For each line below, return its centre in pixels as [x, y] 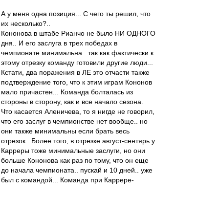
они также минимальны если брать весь [65, 131]
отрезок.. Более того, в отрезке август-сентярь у [78, 141]
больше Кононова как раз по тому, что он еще [75, 160]
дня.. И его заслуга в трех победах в [59, 43]
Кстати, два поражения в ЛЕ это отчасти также [75, 72]
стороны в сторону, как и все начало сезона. [72, 102]
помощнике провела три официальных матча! [75, 190]
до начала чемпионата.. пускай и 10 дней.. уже [77, 170]
